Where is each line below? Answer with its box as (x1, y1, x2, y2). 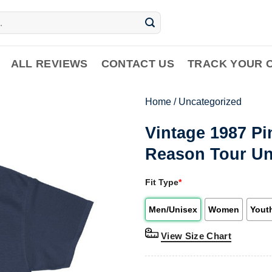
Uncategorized (178, 97, 242, 107)
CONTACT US (101, 58, 175, 70)
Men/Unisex (149, 204, 197, 214)
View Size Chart (161, 230, 232, 241)
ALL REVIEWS (10, 58, 88, 70)
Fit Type (145, 177, 178, 187)
